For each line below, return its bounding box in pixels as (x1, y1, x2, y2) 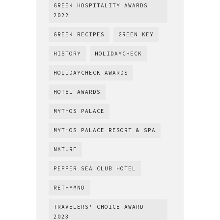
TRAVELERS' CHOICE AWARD (54, 203, 144, 211)
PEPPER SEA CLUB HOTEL (54, 165, 136, 172)
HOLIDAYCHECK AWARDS (54, 69, 128, 77)
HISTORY (54, 50, 81, 57)
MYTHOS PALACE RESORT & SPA (54, 127, 156, 134)
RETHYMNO (54, 184, 85, 192)
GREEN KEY (118, 31, 154, 38)
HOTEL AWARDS (54, 88, 101, 96)
